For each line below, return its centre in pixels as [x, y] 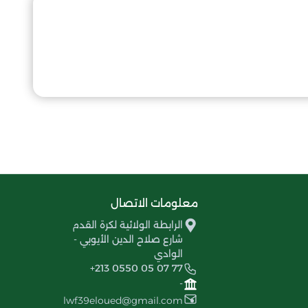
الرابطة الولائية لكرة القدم [128, 224]
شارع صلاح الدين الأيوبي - [128, 239]
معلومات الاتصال [154, 203]
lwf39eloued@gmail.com [123, 300]
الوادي [168, 253]
